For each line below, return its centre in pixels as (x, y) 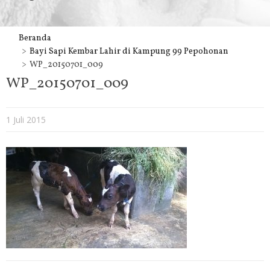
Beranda (35, 38)
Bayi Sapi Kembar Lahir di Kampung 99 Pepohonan (129, 52)
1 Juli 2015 (26, 120)
